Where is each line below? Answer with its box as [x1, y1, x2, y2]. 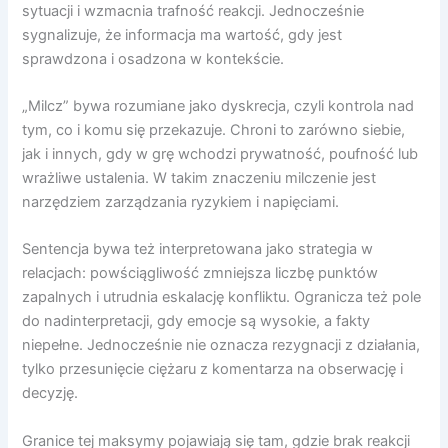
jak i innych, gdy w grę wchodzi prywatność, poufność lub [22, 145, 419, 164]
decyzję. [22, 384, 79, 403]
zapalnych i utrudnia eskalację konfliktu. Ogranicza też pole [22, 288, 422, 307]
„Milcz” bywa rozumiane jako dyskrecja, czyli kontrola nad [22, 97, 415, 116]
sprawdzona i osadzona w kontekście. [22, 49, 285, 68]
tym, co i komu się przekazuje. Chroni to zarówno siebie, [22, 121, 406, 140]
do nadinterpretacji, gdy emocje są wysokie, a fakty [22, 312, 371, 331]
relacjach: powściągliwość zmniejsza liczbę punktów [22, 264, 379, 283]
